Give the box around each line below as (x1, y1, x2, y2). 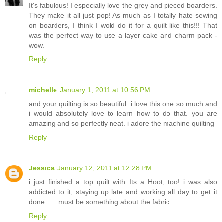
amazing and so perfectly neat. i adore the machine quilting (29, 119, 214, 127)
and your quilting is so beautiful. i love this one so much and (29, 99, 217, 108)
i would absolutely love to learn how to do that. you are (29, 109, 217, 117)
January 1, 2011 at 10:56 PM (60, 85, 150, 94)
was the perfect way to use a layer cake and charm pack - (29, 31, 217, 39)
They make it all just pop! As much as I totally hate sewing (29, 11, 217, 19)
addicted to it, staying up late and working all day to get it (29, 187, 217, 196)
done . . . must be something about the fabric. (29, 197, 171, 206)
